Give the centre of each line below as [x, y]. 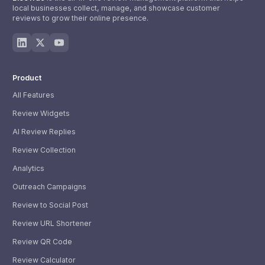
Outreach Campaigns [49, 187]
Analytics [28, 169]
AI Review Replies [44, 132]
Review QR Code [42, 242]
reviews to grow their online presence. [80, 18]
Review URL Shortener [52, 224]
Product [27, 77]
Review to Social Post [50, 205]
